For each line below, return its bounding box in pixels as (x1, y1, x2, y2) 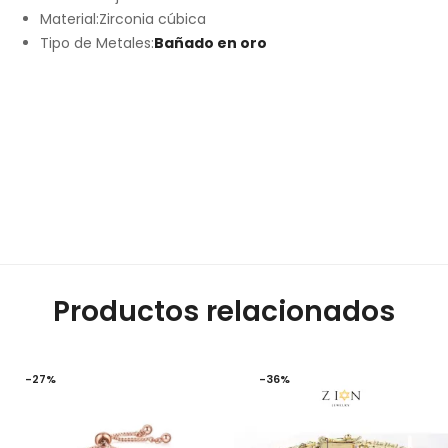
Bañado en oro (154, 33, 267, 54)
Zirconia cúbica (99, 9, 206, 30)
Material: (40, 9, 99, 30)
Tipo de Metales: (40, 33, 154, 54)
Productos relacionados (53, 292, 395, 332)
